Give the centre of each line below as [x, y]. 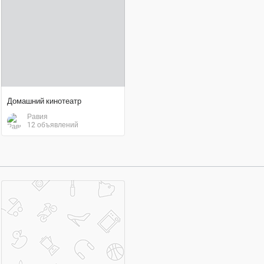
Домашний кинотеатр [44, 101]
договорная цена [42, 219]
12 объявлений [53, 125]
